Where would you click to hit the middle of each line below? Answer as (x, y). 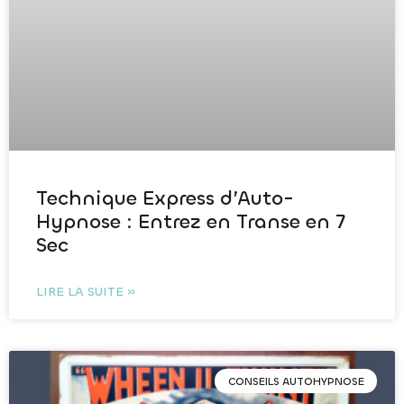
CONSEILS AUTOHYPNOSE (296, 381)
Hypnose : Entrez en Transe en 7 (191, 222)
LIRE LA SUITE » (86, 292)
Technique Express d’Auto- (165, 198)
